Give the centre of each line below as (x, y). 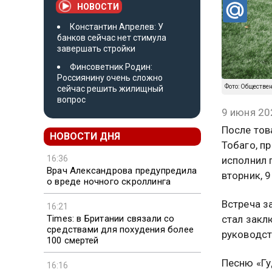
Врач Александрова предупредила (122, 170)
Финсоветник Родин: (111, 66)
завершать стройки (96, 48)
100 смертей (73, 240)
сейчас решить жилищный (110, 88)
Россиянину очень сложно (110, 77)
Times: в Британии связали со (111, 218)
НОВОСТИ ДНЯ (85, 136)
